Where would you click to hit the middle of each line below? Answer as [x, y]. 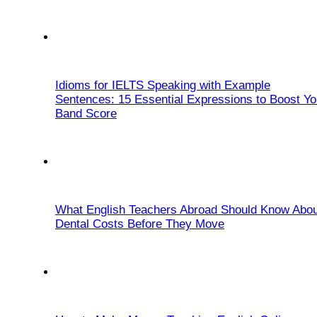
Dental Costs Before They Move [140, 224]
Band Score [86, 114]
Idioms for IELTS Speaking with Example [163, 86]
